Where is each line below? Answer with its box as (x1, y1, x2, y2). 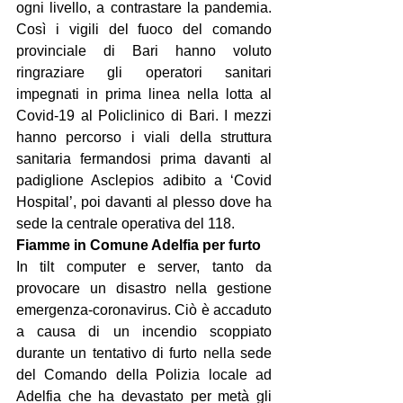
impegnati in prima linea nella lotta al (16, 86, 272, 102)
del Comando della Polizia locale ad (16, 367, 272, 382)
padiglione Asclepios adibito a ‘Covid (16, 173, 272, 188)
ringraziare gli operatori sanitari (16, 65, 272, 80)
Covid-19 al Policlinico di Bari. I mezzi (16, 108, 272, 123)
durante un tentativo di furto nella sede (16, 345, 272, 361)
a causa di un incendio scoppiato (16, 324, 272, 339)
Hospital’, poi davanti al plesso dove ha (16, 194, 272, 210)
